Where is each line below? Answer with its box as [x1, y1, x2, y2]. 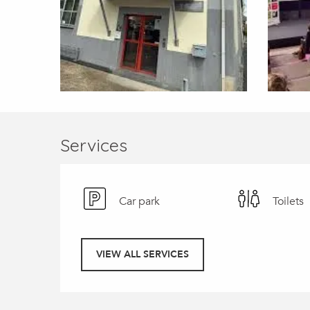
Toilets [272, 193, 304, 209]
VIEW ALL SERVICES [96, 248, 190, 261]
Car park [119, 193, 161, 209]
